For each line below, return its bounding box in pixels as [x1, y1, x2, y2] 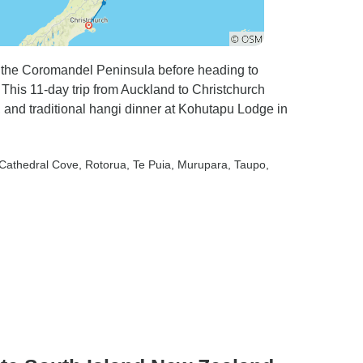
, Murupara [171, 158, 228, 171]
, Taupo [228, 158, 266, 171]
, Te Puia [126, 158, 171, 171]
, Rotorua [79, 158, 126, 171]
